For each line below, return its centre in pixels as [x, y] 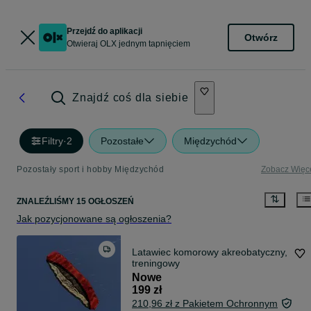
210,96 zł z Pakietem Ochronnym [205, 304]
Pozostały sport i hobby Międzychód [90, 169]
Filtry [52, 141]
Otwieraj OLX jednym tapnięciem [128, 44]
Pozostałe [122, 141]
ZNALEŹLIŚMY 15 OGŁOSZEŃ [75, 202]
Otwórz [261, 37]
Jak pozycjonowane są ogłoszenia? [94, 219]
